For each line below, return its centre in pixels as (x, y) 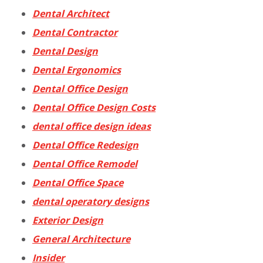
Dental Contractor (75, 33)
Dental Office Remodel (85, 164)
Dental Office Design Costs (94, 108)
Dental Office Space (78, 183)
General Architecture (81, 239)
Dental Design (65, 51)
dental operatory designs (91, 202)
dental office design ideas (92, 127)
